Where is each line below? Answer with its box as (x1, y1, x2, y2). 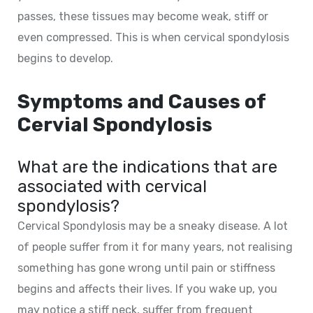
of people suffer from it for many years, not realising (17, 240, 293, 254)
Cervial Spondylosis (17, 112, 212, 136)
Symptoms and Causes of (17, 89, 265, 113)
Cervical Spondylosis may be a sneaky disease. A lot (17, 219, 288, 233)
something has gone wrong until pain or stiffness (17, 261, 275, 275)
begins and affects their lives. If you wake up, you (17, 282, 277, 296)
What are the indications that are (17, 156, 277, 177)
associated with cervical (17, 176, 207, 196)
